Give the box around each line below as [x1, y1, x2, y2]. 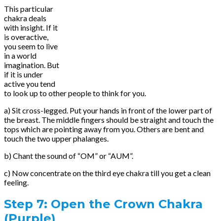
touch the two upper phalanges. [4, 133, 109, 143]
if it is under [4, 69, 43, 79]
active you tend [4, 78, 55, 88]
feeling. [4, 177, 29, 187]
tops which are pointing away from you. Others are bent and [4, 124, 204, 134]
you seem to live [4, 41, 58, 51]
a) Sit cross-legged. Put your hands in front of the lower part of [4, 105, 212, 115]
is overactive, [4, 32, 48, 41]
